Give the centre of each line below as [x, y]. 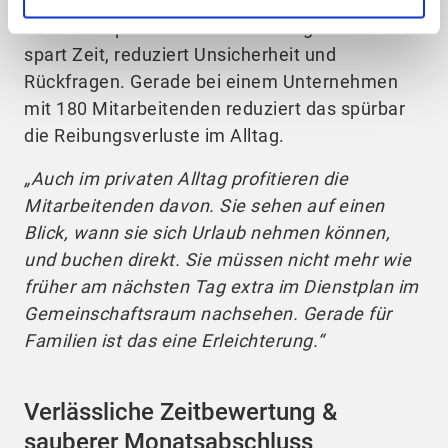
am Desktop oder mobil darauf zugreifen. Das [214, 27]
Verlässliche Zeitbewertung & [180, 411]
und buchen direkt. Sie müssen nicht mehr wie [217, 259]
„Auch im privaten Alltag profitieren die [186, 178]
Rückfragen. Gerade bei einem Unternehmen [211, 81]
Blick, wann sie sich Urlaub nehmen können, [207, 232]
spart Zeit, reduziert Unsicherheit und [180, 54]
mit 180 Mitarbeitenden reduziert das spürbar [214, 108]
